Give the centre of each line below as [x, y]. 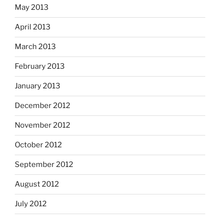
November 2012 [42, 125]
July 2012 [31, 204]
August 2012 [37, 184]
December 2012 [42, 106]
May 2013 [32, 8]
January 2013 [38, 86]
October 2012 [38, 145]
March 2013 [35, 47]
